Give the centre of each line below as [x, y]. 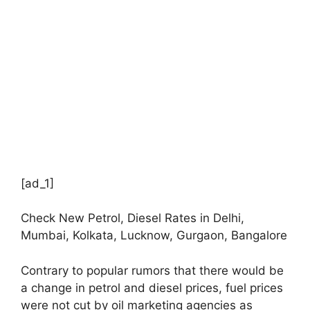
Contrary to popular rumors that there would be [152, 270]
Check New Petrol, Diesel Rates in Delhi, [133, 218]
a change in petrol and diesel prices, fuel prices [152, 288]
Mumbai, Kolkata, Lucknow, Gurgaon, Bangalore [154, 236]
